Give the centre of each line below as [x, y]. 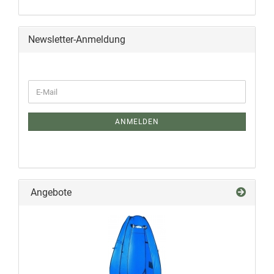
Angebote [50, 192]
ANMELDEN [137, 122]
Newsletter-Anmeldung [77, 39]
